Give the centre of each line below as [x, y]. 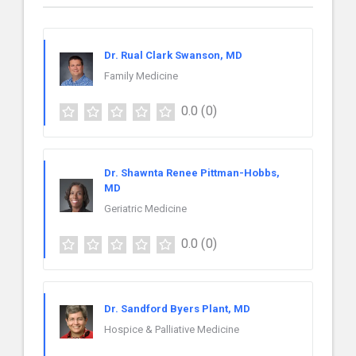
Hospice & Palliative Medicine [172, 329]
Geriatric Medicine [145, 208]
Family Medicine [141, 76]
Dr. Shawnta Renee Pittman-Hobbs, [192, 172]
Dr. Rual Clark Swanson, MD [173, 55]
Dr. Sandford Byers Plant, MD [177, 308]
